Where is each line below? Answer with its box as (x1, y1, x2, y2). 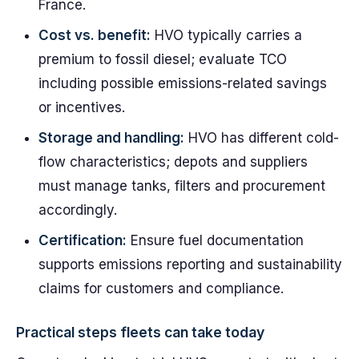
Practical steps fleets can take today (16, 324, 264, 341)
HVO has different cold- (184, 130, 339, 146)
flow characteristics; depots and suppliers (38, 154, 308, 170)
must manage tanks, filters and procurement (38, 178, 325, 194)
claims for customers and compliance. (38, 280, 284, 296)
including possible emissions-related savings (38, 75, 327, 91)
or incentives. (38, 99, 125, 115)
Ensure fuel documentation (127, 232, 304, 248)
